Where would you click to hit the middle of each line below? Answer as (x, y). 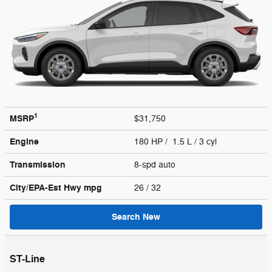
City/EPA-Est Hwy (47, 188)
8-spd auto (156, 165)
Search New (136, 217)
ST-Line (27, 259)
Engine (24, 141)
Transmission (38, 165)
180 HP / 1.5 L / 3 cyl (177, 141)
